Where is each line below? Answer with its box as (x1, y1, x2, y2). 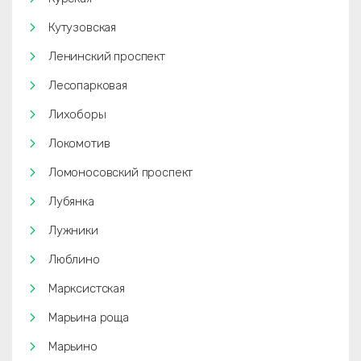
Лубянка (48, 194, 94, 209)
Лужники (48, 223, 98, 238)
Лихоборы (48, 107, 106, 122)
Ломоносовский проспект (48, 165, 193, 180)
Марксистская (48, 281, 125, 296)
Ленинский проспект (48, 49, 165, 64)
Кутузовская (48, 20, 117, 35)
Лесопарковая (48, 78, 127, 93)
